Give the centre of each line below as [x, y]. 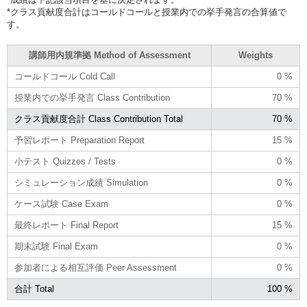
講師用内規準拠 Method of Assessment [109, 55]
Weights [256, 55]
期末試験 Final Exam [56, 246]
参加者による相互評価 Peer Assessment [96, 268]
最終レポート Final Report [66, 225]
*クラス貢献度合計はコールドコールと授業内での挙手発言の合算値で [147, 12]
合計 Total [34, 289]
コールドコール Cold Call [65, 76]
